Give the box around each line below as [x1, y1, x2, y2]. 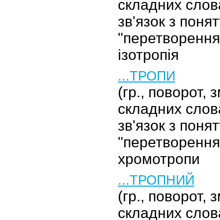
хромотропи [118, 151, 200, 167]
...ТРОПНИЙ [118, 172, 194, 188]
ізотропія [118, 47, 179, 63]
